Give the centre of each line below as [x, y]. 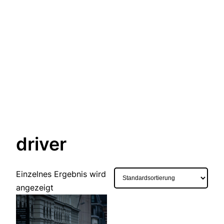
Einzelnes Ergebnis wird [61, 174]
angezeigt [35, 188]
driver [41, 144]
